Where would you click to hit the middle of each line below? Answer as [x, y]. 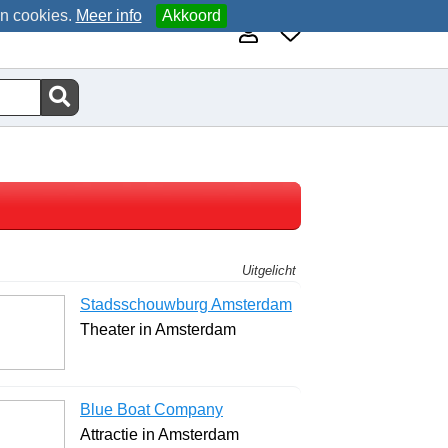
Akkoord [191, 15]
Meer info [108, 15]
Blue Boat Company [151, 409]
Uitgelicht [269, 270]
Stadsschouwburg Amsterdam [186, 304]
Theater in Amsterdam [158, 329]
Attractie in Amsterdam [159, 434]
